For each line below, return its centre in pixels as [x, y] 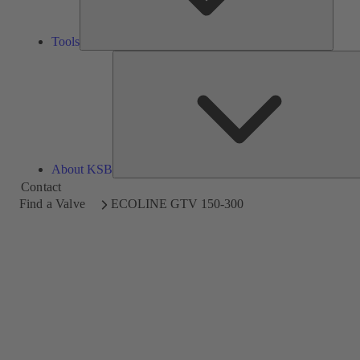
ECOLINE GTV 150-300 [177, 203]
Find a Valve [52, 203]
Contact [41, 186]
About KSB [82, 170]
